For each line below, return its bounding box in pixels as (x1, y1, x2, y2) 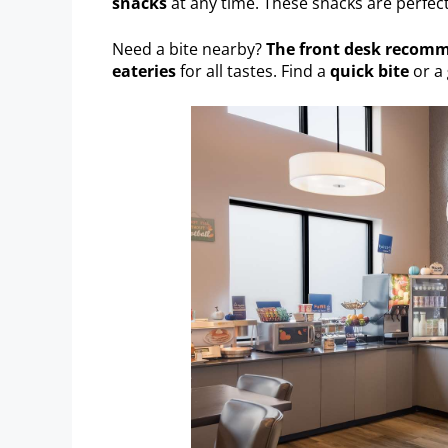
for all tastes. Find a (176, 59, 330, 82)
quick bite (330, 59, 409, 82)
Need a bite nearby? (112, 37, 266, 60)
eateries (112, 59, 176, 82)
